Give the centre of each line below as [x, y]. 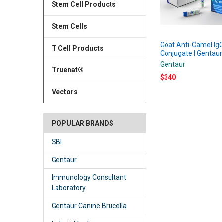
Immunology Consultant [89, 177]
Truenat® [67, 70]
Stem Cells [69, 26]
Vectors [64, 91]
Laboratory [68, 188]
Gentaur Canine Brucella [89, 205]
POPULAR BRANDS [82, 123]
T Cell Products [77, 48]
